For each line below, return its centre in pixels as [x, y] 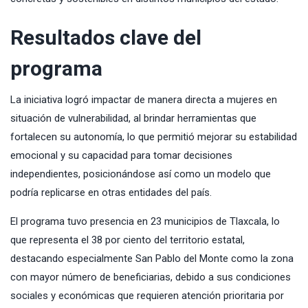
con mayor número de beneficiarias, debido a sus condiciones [151, 277]
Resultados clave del [106, 38]
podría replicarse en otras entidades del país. [111, 193]
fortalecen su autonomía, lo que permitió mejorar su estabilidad [154, 137]
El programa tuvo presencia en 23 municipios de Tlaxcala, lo [145, 222]
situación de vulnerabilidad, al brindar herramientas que [133, 119]
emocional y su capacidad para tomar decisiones [121, 156]
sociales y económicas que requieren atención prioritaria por [147, 296]
